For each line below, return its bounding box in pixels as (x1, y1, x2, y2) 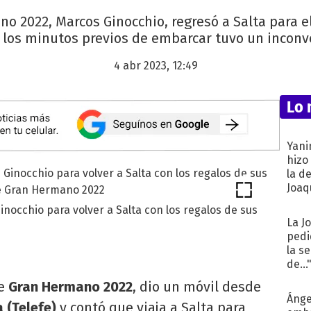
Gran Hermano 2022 (8, 278, 133, 296)
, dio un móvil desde (133, 278, 261, 296)
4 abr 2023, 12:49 (113, 59, 198, 73)
